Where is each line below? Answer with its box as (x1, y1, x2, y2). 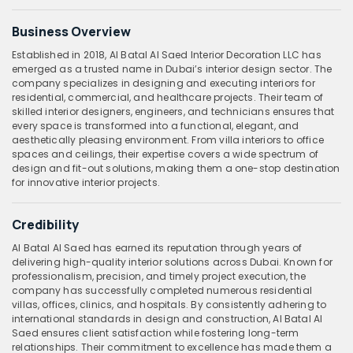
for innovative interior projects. (12, 175, 160, 189)
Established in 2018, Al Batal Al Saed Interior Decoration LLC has (12, 47, 321, 61)
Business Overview (12, 22, 131, 40)
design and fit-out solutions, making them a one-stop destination (12, 161, 340, 175)
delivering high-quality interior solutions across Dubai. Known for (12, 255, 333, 269)
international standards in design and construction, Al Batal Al (12, 311, 323, 325)
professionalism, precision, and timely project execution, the (12, 269, 306, 283)
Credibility (12, 215, 79, 233)
